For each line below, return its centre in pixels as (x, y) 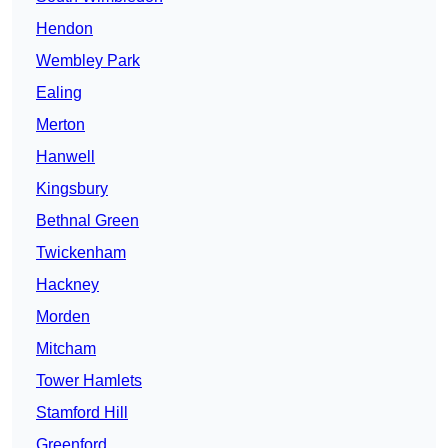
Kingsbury (72, 189)
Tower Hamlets (89, 381)
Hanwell (65, 157)
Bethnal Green (87, 221)
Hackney (67, 285)
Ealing (59, 93)
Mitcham (66, 349)
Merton (60, 125)
